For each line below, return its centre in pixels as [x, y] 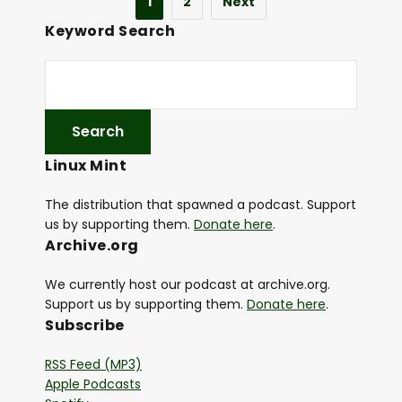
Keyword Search [110, 31]
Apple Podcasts [93, 385]
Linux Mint [86, 166]
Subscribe [85, 326]
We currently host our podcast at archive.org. [188, 285]
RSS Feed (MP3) [93, 365]
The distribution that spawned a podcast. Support [201, 205]
